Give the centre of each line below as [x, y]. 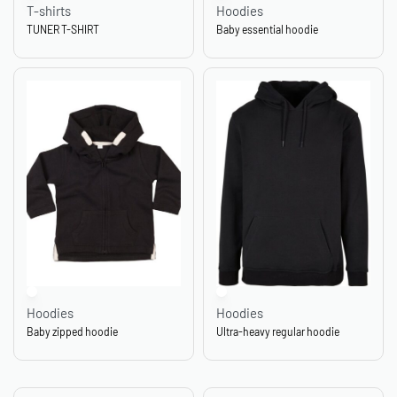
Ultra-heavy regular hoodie [278, 331]
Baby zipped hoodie [72, 331]
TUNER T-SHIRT [63, 29]
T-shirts [49, 10]
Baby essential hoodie [267, 29]
